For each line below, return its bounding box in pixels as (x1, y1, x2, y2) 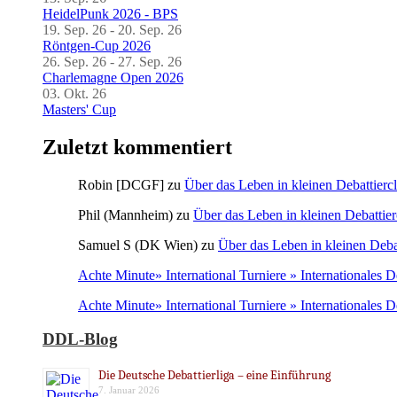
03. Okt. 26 (43, 85, 106, 101)
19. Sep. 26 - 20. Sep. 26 (43, 21, 182, 37)
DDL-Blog (43, 330, 118, 349)
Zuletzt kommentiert (43, 135, 232, 159)
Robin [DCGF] (78, 176, 164, 192)
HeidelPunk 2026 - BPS (43, 5, 178, 21)
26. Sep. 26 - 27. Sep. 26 (43, 53, 182, 69)
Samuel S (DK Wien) (78, 237, 198, 253)
